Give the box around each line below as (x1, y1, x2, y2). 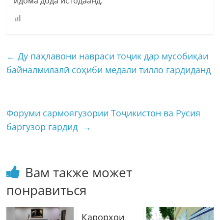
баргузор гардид (6, 120, 83, 133)
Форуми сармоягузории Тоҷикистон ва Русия (6, 107, 201, 119)
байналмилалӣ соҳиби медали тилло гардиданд (6, 63, 211, 76)
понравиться (6, 181, 87, 199)
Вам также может (25, 163, 133, 181)
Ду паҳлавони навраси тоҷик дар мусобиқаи (15, 50, 209, 62)
